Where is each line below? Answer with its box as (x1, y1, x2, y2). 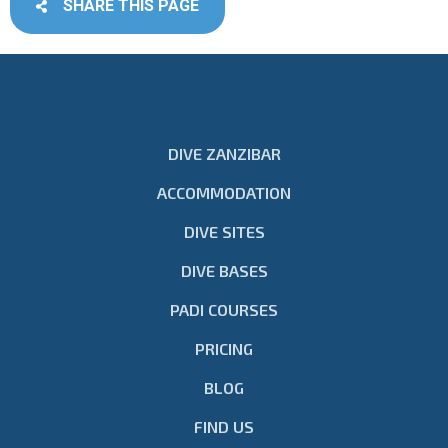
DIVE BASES (180, 260, 268, 280)
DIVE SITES (183, 221, 265, 241)
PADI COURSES (170, 299, 278, 319)
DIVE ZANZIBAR (167, 143, 281, 163)
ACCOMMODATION (157, 182, 291, 202)
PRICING (195, 338, 253, 358)
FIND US (194, 416, 254, 436)
